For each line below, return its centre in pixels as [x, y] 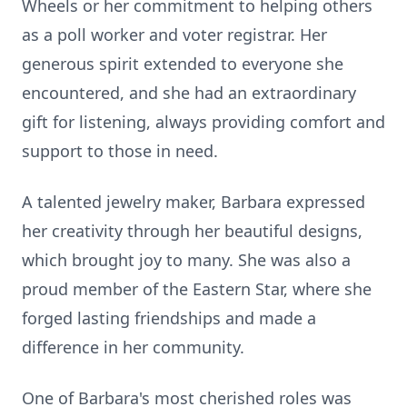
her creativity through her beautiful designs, [192, 231]
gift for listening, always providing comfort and [203, 122]
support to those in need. [120, 151]
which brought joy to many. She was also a [186, 260]
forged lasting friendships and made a [169, 318]
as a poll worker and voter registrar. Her [174, 35]
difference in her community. [133, 347]
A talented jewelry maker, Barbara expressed [194, 202]
